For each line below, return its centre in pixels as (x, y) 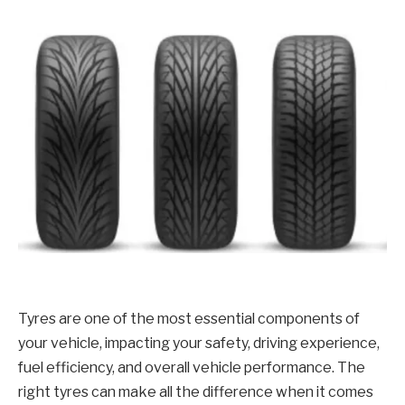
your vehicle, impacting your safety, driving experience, (199, 343)
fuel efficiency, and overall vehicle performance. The (192, 367)
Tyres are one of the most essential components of (189, 318)
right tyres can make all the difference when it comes (196, 391)
